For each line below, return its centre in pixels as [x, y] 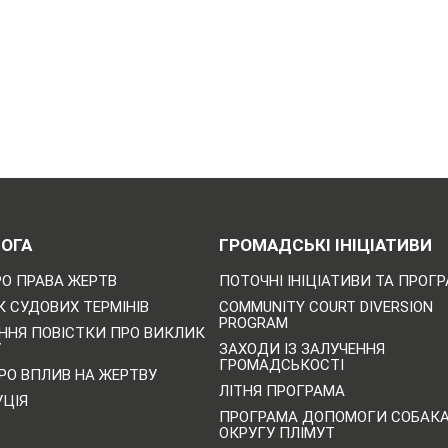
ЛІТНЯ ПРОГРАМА [281, 390]
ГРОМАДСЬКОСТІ [281, 364]
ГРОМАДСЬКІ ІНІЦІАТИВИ [325, 244]
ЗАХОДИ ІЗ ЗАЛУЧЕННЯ [301, 348]
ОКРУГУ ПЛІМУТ [276, 432]
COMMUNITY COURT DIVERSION [325, 306]
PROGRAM [253, 322]
